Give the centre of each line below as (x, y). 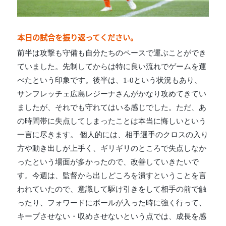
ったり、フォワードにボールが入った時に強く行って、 (112, 203)
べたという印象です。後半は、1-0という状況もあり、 (110, 80)
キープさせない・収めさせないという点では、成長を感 (112, 217)
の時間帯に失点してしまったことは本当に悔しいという (112, 121)
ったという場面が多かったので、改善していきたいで (108, 162)
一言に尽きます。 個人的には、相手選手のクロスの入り (113, 135)
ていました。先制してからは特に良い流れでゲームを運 (112, 67)
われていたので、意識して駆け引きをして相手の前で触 (112, 189)
